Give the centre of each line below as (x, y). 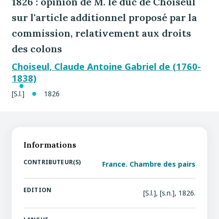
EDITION (38, 190)
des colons (37, 49)
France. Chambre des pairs (149, 164)
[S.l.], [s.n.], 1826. (169, 193)
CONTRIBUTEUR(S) (52, 162)
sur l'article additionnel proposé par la (104, 17)
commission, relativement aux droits (101, 33)
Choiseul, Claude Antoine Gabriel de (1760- (106, 66)
